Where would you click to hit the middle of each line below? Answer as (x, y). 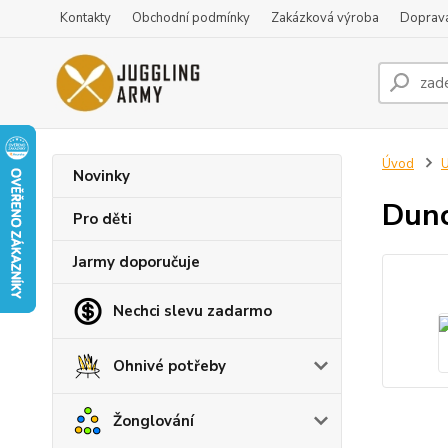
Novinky (101, 176)
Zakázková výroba (325, 18)
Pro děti (102, 219)
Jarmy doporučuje (136, 262)
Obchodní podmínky (191, 18)
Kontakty (85, 18)
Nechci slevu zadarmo (192, 311)
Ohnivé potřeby (169, 366)
